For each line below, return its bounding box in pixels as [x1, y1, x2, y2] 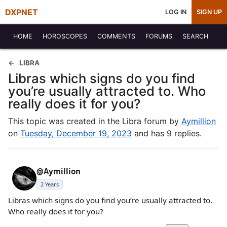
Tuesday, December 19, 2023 [20, 128, 132, 138]
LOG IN [165, 8, 186, 16]
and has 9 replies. [132, 128, 202, 138]
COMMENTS [97, 32, 135, 40]
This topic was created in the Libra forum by [8, 116, 181, 126]
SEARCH [182, 32, 208, 40]
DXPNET [5, 7, 38, 17]
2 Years [41, 180, 59, 188]
